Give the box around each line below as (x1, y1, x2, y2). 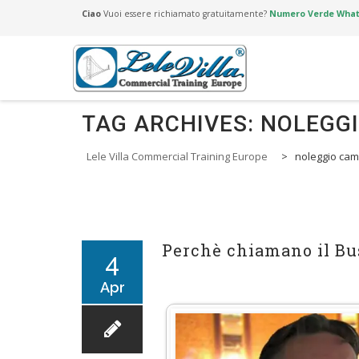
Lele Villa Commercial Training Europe (87, 149, 268, 163)
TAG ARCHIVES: (82, 111, 260, 137)
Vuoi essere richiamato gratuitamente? (103, 8, 269, 19)
